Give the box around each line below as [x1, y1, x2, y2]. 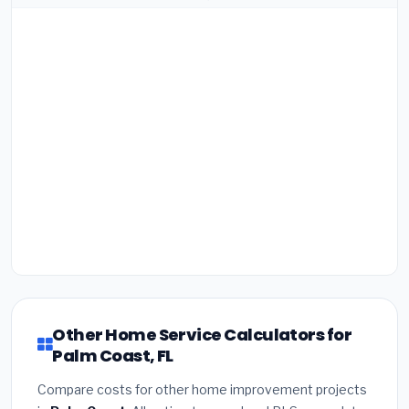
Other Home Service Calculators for [52, 322, 352, 346]
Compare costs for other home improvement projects [37, 381, 367, 397]
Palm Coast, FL [52, 343, 173, 367]
